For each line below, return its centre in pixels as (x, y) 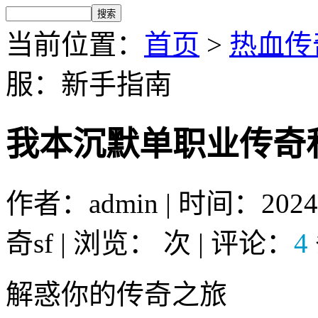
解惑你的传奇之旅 (116, 294)
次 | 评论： (229, 243)
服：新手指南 (89, 84)
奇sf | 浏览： (81, 243)
